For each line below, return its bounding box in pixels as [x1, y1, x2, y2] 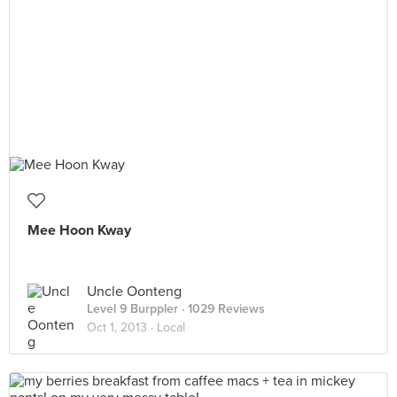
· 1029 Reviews [178, 301, 265, 316]
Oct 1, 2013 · [87, 320, 157, 335]
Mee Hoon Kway [27, 222, 131, 239]
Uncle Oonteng [87, 283, 182, 300]
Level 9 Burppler [87, 301, 178, 316]
